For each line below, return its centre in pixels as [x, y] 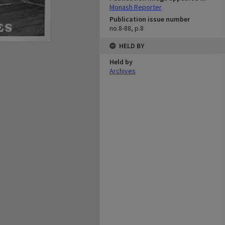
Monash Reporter [136, 7]
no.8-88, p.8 [127, 28]
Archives [123, 71]
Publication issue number [150, 19]
